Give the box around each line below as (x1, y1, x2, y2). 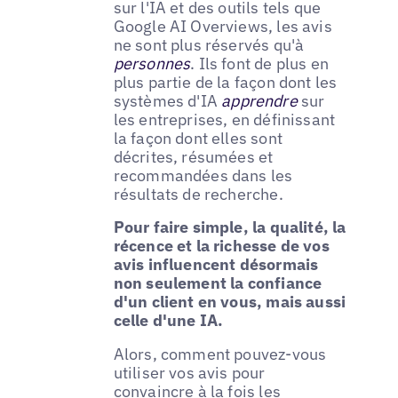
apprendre (221, 90, 298, 111)
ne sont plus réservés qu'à (113, 34, 305, 55)
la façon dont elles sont (113, 127, 283, 148)
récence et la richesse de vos (113, 235, 330, 257)
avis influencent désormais (113, 254, 319, 275)
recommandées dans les (113, 164, 293, 186)
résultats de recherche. (113, 183, 283, 204)
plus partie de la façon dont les (113, 71, 338, 92)
